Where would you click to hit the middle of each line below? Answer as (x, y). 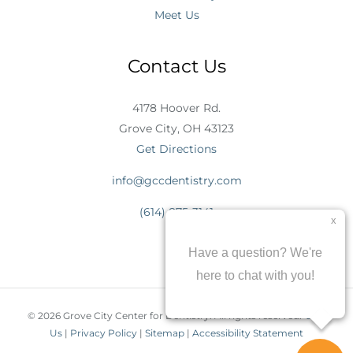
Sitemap (165, 333)
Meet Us (176, 15)
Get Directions (176, 149)
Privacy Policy (104, 333)
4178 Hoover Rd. (176, 108)
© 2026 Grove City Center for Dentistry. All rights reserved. (167, 315)
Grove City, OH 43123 (176, 128)
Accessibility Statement (248, 333)
